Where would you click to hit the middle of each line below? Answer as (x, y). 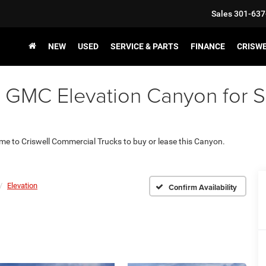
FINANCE (208, 46)
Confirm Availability (203, 187)
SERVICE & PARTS (145, 46)
